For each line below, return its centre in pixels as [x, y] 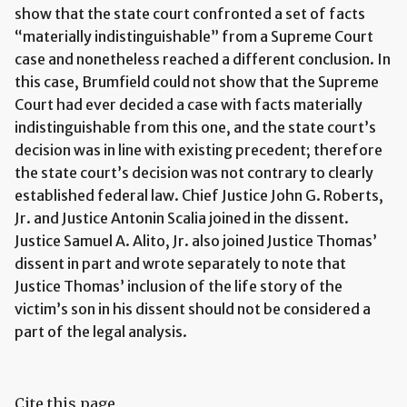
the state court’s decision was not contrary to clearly [194, 172]
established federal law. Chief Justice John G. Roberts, [199, 195]
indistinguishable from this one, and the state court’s [195, 127]
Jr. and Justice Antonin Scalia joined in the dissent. [182, 218]
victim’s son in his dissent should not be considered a [193, 308]
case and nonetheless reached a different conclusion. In [203, 59]
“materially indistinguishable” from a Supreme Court [194, 36]
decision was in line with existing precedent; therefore [199, 149]
